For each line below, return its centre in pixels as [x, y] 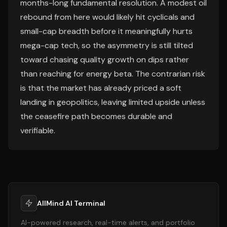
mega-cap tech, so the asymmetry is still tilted [107, 45]
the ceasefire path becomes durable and [96, 116]
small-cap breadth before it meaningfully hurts [106, 31]
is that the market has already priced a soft [101, 88]
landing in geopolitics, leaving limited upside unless [113, 102]
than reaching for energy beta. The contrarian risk [113, 74]
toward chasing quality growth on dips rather [105, 60]
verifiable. [38, 130]
